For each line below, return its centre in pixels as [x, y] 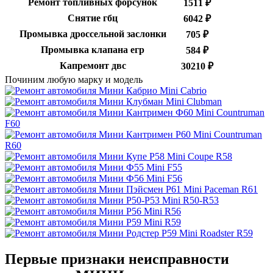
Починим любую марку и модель [74, 80]
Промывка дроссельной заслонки [93, 34]
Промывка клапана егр [93, 50]
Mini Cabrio [182, 91]
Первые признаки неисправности [117, 259]
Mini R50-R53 [189, 200]
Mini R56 [161, 211]
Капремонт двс [93, 66]
